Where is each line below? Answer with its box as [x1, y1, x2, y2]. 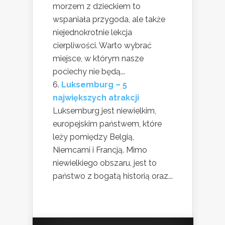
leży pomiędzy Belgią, [53, 132, 134, 142]
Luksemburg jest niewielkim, [53, 106, 156, 116]
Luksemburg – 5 [61, 80, 127, 90]
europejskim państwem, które [53, 119, 162, 129]
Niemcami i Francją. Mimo [53, 145, 147, 155]
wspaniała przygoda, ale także [53, 15, 165, 25]
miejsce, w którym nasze [53, 54, 144, 64]
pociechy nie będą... [53, 67, 125, 77]
